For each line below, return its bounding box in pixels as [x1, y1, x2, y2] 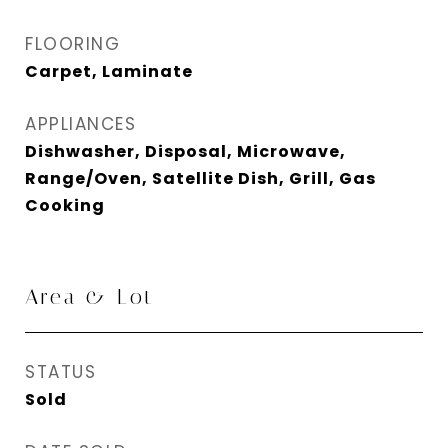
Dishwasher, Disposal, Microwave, [25, 140, 346, 163]
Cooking [25, 194, 105, 217]
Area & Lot [25, 285, 155, 309]
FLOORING [25, 32, 120, 56]
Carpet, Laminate [25, 60, 193, 83]
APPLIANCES [25, 112, 136, 136]
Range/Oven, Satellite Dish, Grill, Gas [25, 167, 376, 190]
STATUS [25, 360, 96, 384]
